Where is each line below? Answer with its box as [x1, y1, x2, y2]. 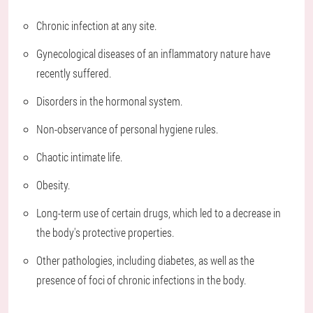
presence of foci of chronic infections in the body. [36, 272, 246, 288]
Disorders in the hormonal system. [36, 94, 182, 109]
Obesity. [36, 177, 70, 193]
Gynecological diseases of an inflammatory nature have [36, 46, 270, 61]
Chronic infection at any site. [36, 18, 156, 34]
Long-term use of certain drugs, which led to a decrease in [36, 205, 281, 221]
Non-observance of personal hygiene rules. [36, 122, 218, 137]
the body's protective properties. [36, 225, 174, 240]
